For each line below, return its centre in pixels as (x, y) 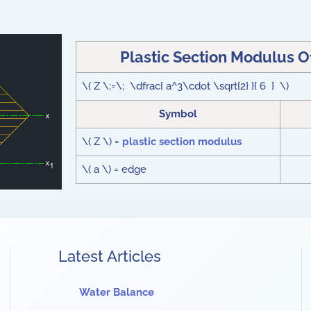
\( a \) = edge (114, 169)
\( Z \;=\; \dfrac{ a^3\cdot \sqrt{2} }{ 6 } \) (186, 86)
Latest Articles (110, 256)
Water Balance (117, 292)
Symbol (178, 114)
